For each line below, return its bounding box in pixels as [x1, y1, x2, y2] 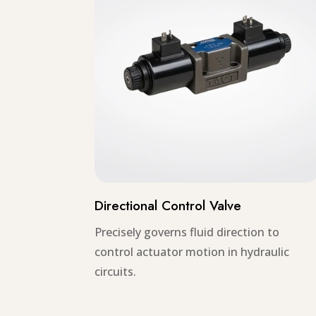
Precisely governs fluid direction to [95, 224, 280, 241]
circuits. [95, 264, 137, 280]
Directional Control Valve [95, 196, 242, 216]
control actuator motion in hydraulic [95, 244, 290, 260]
